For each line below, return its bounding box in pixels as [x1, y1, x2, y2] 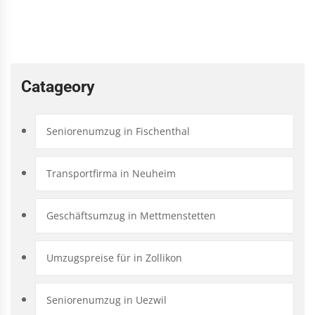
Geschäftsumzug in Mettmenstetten [46, 208, 216, 222]
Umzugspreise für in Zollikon [46, 250, 182, 264]
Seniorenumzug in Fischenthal [46, 124, 190, 138]
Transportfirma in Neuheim [46, 166, 176, 180]
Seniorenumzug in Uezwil [46, 292, 167, 307]
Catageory [21, 77, 95, 96]
